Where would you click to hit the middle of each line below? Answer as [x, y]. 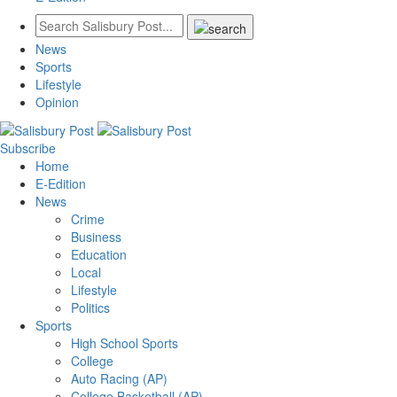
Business [96, 237]
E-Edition [61, 184]
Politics [90, 308]
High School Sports [125, 343]
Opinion [57, 101]
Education [99, 255]
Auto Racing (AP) [119, 379]
